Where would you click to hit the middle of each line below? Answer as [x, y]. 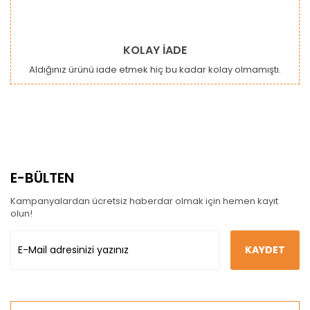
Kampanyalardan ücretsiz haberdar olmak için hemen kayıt [144, 201]
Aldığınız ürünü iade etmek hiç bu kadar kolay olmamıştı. [155, 70]
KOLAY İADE [155, 50]
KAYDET [265, 250]
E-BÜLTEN [42, 178]
